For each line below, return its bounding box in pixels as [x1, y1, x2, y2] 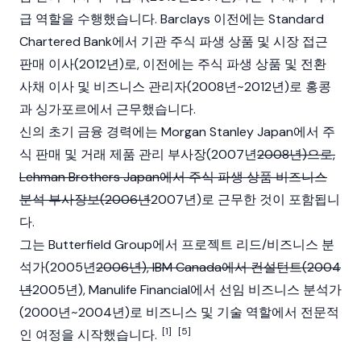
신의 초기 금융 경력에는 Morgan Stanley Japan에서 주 [19, 123, 335, 140]
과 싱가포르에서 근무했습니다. [19, 101, 196, 118]
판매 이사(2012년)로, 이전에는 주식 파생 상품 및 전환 [19, 56, 326, 73]
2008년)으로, [257, 146, 335, 163]
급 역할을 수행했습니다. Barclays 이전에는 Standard [19, 10, 324, 27]
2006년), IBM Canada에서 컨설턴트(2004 [96, 259, 341, 276]
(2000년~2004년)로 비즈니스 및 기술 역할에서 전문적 [19, 304, 339, 321]
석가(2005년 [19, 259, 96, 276]
